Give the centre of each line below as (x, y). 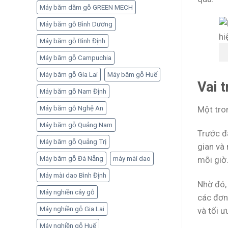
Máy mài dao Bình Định (73, 175)
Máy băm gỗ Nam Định (73, 91)
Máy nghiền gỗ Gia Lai (72, 209)
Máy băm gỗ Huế (132, 75)
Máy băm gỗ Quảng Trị (73, 142)
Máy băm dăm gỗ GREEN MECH (86, 7)
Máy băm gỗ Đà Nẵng (72, 159)
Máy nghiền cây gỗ (67, 192)
